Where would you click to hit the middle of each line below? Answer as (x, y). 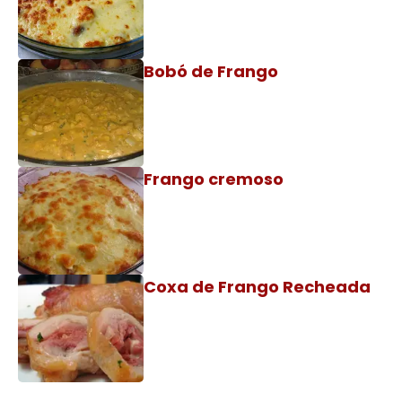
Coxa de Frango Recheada (257, 287)
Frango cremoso (214, 179)
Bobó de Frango (211, 71)
